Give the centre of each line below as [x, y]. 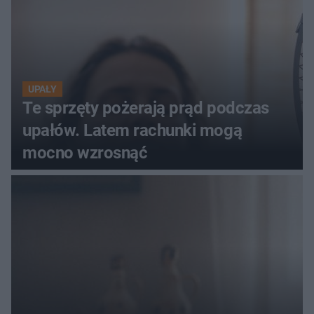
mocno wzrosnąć [85, 153]
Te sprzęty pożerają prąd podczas [146, 108]
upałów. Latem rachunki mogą [132, 131]
